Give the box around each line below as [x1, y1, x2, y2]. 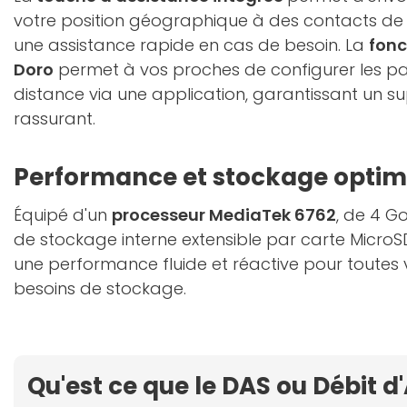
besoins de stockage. [14, 277, 186, 300]
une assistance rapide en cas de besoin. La [14, 34, 369, 56]
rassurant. [14, 107, 95, 130]
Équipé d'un [14, 203, 112, 226]
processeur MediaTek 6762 [112, 203, 336, 226]
